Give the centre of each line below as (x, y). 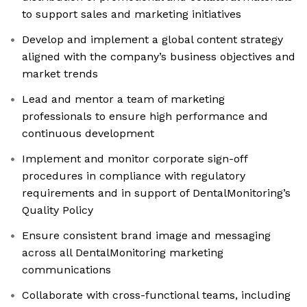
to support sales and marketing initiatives (132, 14)
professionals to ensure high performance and (145, 116)
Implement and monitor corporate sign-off (135, 159)
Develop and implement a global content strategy (152, 40)
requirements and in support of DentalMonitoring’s (156, 193)
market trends (60, 74)
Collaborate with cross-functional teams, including (156, 295)
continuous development (88, 134)
